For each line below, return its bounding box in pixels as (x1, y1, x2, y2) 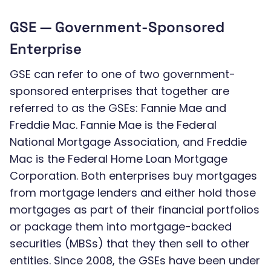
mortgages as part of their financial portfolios (10, 202, 260, 217)
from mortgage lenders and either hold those (10, 185, 256, 200)
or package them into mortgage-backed (10, 219, 232, 234)
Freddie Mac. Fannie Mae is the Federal (10, 117, 217, 132)
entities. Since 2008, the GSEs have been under (10, 253, 260, 268)
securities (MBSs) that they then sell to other (10, 236, 250, 251)
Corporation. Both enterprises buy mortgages (10, 168, 257, 183)
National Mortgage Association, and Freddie (10, 134, 247, 149)
